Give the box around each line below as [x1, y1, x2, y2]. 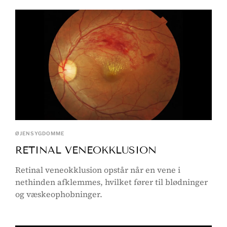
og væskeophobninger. [15, 188, 102, 200]
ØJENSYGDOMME [15, 130, 64, 137]
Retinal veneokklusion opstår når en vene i [15, 164, 180, 176]
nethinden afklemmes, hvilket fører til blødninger [15, 176, 208, 188]
